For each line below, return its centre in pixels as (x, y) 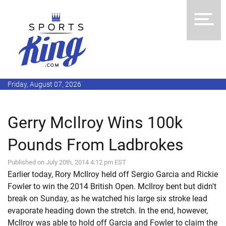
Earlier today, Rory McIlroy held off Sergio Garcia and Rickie (113, 174)
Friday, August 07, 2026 (44, 84)
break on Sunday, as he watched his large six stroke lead (107, 199)
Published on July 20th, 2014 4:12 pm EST (67, 162)
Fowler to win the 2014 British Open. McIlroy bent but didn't (112, 186)
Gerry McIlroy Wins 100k (95, 123)
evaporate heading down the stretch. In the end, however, (108, 211)
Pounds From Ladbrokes (96, 145)
